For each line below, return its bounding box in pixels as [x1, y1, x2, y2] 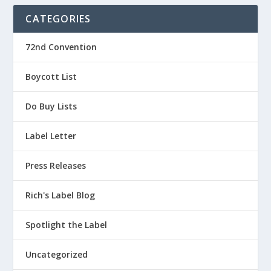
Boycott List [25, 70, 77, 82]
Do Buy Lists [25, 100, 77, 112]
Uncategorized [25, 248, 88, 260]
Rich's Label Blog [25, 189, 96, 201]
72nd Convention [25, 41, 97, 53]
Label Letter [25, 129, 77, 142]
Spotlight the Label [25, 218, 108, 230]
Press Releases [25, 159, 87, 171]
